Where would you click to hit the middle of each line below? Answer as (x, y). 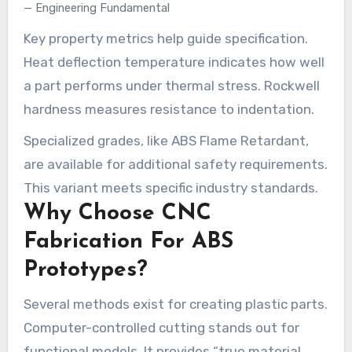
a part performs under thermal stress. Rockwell (171, 85)
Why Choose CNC (117, 213)
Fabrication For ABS (128, 242)
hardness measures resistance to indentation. (169, 109)
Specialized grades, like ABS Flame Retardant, (166, 140)
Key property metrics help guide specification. (165, 38)
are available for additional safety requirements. (175, 164)
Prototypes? (85, 270)
